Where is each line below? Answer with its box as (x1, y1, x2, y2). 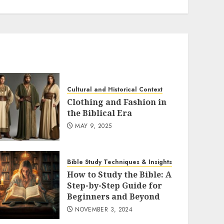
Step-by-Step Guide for (66, 180, 162, 191)
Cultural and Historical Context (66, 85, 162, 94)
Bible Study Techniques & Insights (66, 157, 172, 166)
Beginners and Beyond (66, 191, 160, 202)
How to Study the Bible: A (66, 169, 171, 180)
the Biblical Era (66, 107, 132, 118)
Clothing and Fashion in (66, 96, 166, 107)
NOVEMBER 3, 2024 (75, 205, 133, 214)
